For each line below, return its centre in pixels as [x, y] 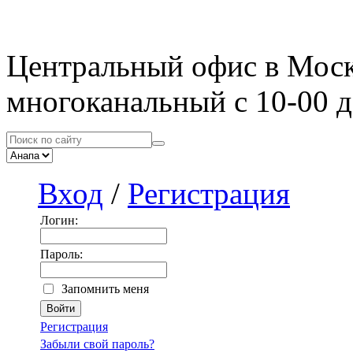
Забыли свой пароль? [97, 344]
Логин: [59, 220]
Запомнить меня [105, 289]
